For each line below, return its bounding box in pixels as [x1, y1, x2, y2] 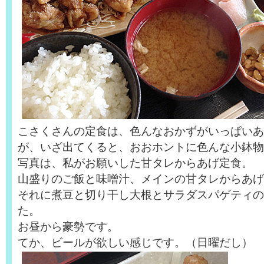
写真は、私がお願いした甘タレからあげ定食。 [18, 156, 253, 169]
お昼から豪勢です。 [18, 220, 118, 233]
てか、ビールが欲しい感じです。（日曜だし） [18, 236, 253, 249]
